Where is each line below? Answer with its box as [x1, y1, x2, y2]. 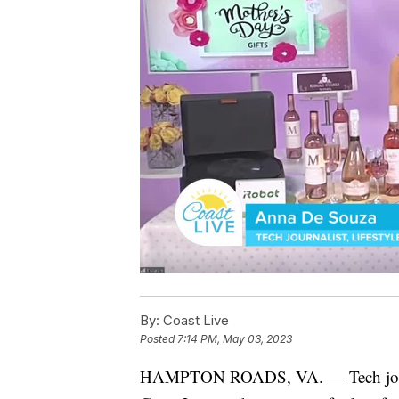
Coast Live [159, 311, 229, 329]
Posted [140, 332, 177, 346]
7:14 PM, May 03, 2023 [177, 332, 292, 346]
